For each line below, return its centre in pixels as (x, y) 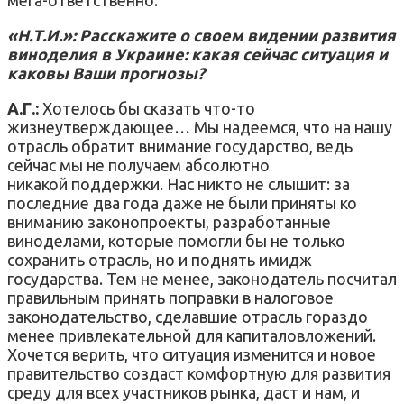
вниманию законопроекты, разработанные (169, 221)
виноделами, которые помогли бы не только (176, 240)
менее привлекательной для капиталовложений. (192, 335)
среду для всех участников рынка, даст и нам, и (184, 392)
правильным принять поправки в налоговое (170, 297)
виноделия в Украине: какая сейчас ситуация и (197, 54)
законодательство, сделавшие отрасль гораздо (188, 316)
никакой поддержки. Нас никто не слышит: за (179, 184)
